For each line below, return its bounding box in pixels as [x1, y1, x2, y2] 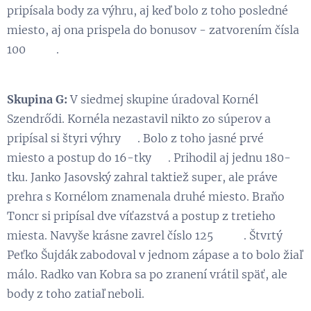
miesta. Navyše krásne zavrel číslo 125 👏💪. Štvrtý [7, 228, 283, 242]
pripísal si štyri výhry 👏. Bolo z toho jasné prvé [7, 131, 264, 145]
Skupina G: [7, 92, 70, 106]
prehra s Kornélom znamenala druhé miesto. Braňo [7, 189, 285, 203]
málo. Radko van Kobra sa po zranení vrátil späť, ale [7, 267, 287, 281]
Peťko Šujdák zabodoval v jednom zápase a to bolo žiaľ [7, 247, 303, 262]
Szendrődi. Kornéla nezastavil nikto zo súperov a [7, 111, 271, 126]
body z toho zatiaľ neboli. [7, 286, 144, 301]
